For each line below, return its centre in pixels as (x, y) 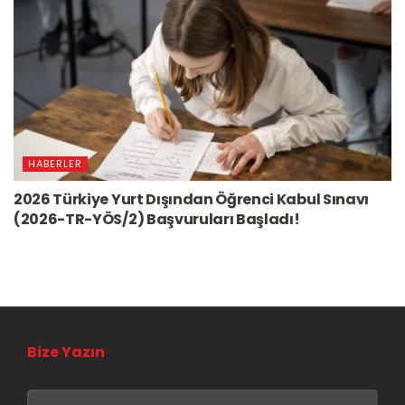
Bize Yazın (59, 352)
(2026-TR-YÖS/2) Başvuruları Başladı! (157, 219)
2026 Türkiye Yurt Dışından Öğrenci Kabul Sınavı (191, 199)
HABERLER (55, 163)
